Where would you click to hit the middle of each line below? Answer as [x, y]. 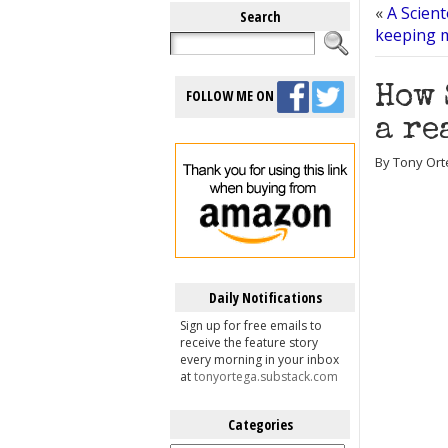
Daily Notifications [265, 297]
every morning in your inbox [259, 359]
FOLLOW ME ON [231, 95]
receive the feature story [249, 342]
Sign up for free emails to [251, 325]
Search [260, 16]
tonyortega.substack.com [266, 376]
